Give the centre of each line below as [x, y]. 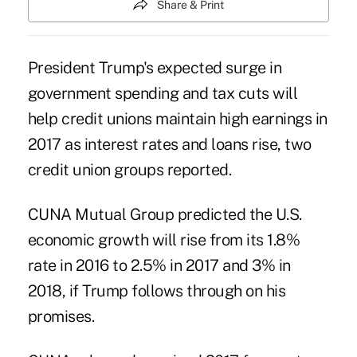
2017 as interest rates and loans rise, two [169, 144]
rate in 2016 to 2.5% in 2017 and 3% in [159, 265]
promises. [61, 316]
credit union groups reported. [129, 169]
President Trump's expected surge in [155, 67]
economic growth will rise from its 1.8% [164, 239]
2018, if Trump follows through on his [157, 290]
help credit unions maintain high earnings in [177, 118]
